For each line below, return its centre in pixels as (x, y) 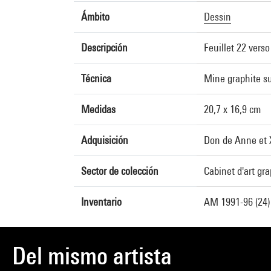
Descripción (104, 47)
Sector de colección (120, 171)
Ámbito (95, 17)
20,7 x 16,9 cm (232, 109)
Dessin (217, 17)
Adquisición (105, 140)
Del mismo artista (92, 256)
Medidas (98, 109)
